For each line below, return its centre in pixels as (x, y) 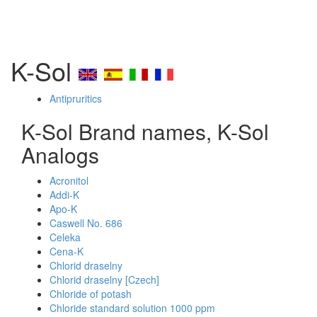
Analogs (60, 155)
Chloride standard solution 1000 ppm (132, 308)
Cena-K (67, 251)
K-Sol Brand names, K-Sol (145, 131)
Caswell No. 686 (86, 223)
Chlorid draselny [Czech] (104, 279)
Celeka (65, 237)
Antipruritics (76, 98)
